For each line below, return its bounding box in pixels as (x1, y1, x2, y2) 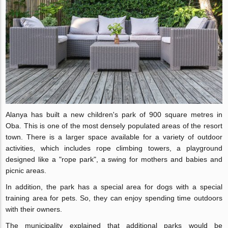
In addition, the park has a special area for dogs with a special (6, 183, 222, 191)
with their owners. (6, 205, 63, 214)
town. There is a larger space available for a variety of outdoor (6, 133, 222, 141)
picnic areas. (6, 166, 47, 175)
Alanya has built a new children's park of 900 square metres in (6, 110, 222, 119)
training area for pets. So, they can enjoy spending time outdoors (6, 194, 222, 203)
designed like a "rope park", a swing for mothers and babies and (6, 155, 222, 164)
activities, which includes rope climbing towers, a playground (6, 144, 222, 153)
